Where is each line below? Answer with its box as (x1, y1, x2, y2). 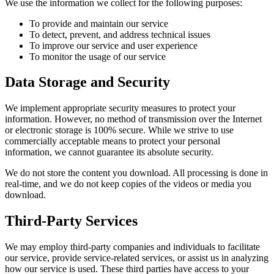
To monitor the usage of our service (29, 51, 166, 62)
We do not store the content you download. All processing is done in (5, 168, 268, 179)
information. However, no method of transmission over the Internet (5, 114, 262, 125)
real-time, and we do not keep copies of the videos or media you (5, 179, 251, 190)
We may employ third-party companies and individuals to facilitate (5, 242, 260, 253)
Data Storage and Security (5, 74, 170, 91)
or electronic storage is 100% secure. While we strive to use (5, 125, 234, 136)
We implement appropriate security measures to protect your (5, 103, 235, 114)
